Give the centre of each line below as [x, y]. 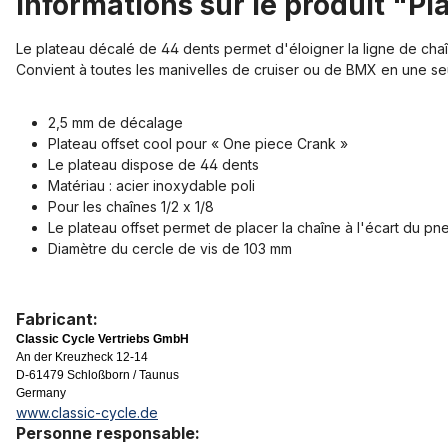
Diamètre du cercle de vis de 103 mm [170, 248]
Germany [41, 392]
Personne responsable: [108, 432]
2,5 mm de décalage [115, 122]
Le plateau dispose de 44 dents [153, 164]
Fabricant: [57, 318]
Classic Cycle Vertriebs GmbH [102, 338]
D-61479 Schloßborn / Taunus [97, 374]
